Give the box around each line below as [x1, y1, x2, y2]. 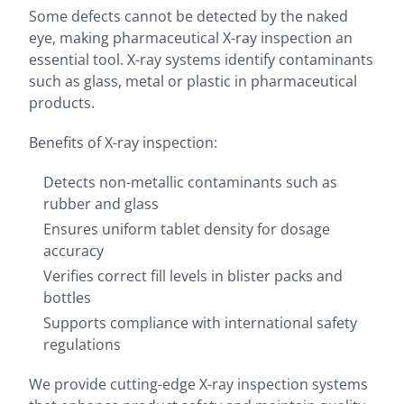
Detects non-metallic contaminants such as [43, 172, 337, 192]
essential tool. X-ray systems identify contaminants [29, 50, 373, 69]
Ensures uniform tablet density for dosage [43, 219, 330, 239]
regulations [43, 335, 121, 354]
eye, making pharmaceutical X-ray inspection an [29, 28, 353, 48]
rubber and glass [43, 194, 159, 214]
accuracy [43, 241, 104, 261]
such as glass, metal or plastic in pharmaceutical [29, 71, 357, 91]
